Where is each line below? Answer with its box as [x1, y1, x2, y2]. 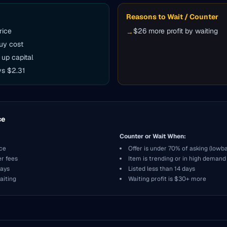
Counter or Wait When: [120, 132, 186, 140]
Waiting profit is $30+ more [128, 175, 206, 183]
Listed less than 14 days [128, 165, 195, 173]
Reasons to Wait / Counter [126, 12, 218, 21]
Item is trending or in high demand [128, 155, 226, 163]
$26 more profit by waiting [133, 26, 218, 35]
